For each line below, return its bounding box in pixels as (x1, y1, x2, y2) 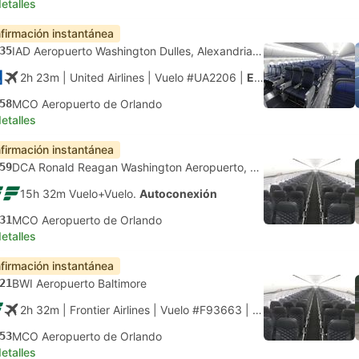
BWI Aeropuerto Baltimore (12, 276, 147, 290)
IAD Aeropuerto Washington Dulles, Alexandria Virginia (252, 44, 262, 58)
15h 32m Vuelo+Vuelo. (20, 187, 139, 200)
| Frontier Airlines (59, 303, 150, 317)
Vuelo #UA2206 (155, 71, 236, 84)
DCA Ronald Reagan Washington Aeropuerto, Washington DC (250, 160, 260, 174)
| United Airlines (59, 71, 144, 84)
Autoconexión (139, 187, 217, 200)
